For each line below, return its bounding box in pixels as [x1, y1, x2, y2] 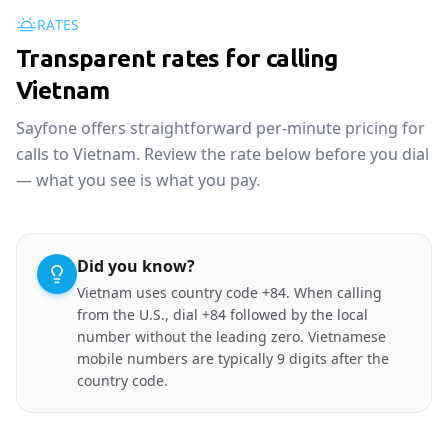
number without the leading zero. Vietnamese [77, 327, 386, 346]
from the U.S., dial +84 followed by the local [77, 305, 368, 324]
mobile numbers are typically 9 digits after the [77, 349, 389, 368]
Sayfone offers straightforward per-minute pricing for [16, 117, 425, 139]
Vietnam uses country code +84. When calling [77, 283, 382, 302]
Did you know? [77, 255, 195, 277]
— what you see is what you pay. [16, 169, 260, 191]
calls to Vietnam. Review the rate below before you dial [16, 143, 429, 165]
